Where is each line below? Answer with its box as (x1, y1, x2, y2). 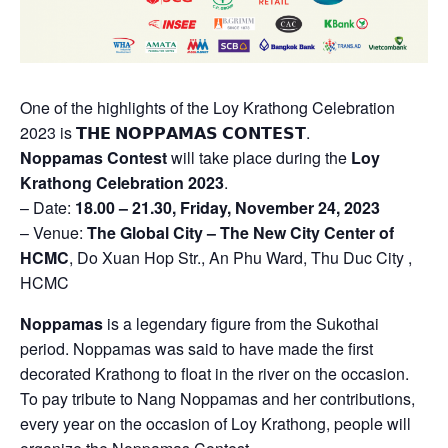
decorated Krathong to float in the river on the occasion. (20, 361, 409, 385)
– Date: (20, 195, 75, 219)
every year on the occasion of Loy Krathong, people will (20, 411, 411, 435)
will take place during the (167, 145, 351, 169)
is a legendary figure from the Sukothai (103, 311, 379, 335)
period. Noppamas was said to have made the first (20, 336, 373, 360)
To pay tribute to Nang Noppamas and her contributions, (20, 386, 415, 410)
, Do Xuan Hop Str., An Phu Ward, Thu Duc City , (69, 245, 412, 269)
